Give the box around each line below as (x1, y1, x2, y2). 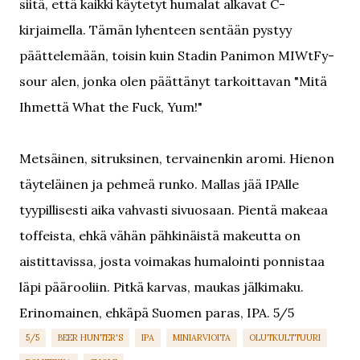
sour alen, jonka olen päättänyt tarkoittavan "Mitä (19, 73, 327, 89)
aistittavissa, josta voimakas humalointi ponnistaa (19, 253, 325, 269)
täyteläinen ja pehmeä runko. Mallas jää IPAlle (19, 176, 299, 192)
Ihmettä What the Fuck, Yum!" (19, 99, 202, 115)
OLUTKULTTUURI (249, 332, 321, 343)
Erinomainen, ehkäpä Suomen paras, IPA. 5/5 (19, 305, 294, 321)
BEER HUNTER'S (58, 332, 123, 343)
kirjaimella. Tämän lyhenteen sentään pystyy (19, 22, 292, 38)
